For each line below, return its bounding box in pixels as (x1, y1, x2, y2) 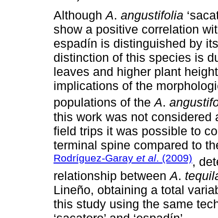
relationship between (54, 168, 170, 182)
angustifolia (121, 8, 183, 22)
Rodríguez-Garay (54, 152, 136, 163)
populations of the (54, 95, 154, 109)
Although (54, 8, 106, 22)
